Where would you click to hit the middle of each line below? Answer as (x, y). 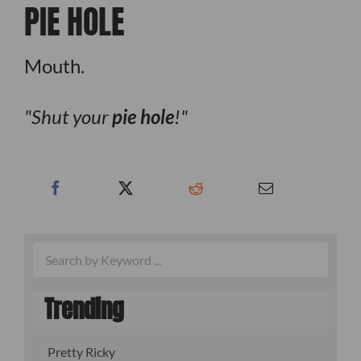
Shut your (71, 116)
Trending (84, 309)
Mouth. (54, 65)
